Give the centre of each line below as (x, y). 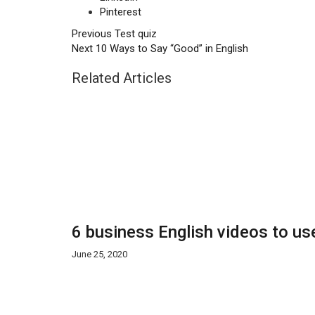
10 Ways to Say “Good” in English (171, 49)
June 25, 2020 (99, 254)
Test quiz (134, 34)
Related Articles (122, 78)
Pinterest (121, 12)
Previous (92, 34)
